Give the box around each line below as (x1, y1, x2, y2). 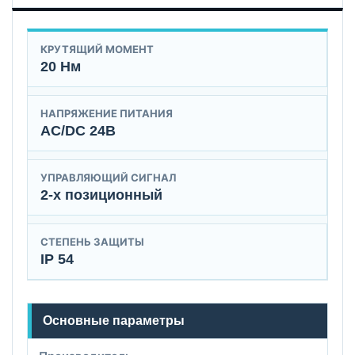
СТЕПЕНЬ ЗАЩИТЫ (40, 235, 144, 248)
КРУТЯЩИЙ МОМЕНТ (40, 42, 154, 55)
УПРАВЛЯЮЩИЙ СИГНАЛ (40, 170, 176, 184)
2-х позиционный (40, 186, 162, 203)
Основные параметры (43, 313, 185, 327)
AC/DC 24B (40, 122, 116, 139)
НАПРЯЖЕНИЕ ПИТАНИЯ (40, 106, 173, 120)
